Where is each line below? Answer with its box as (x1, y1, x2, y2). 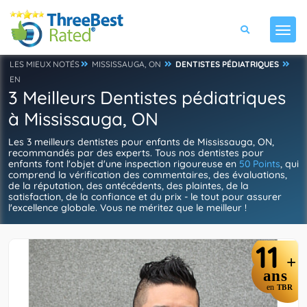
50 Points (239, 158, 280, 170)
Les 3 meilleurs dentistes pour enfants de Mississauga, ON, (8, 136, 274, 148)
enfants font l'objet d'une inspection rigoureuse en (8, 158, 239, 170)
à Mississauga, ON (8, 108, 158, 130)
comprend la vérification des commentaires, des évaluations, (8, 169, 287, 181)
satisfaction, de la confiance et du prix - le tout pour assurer (8, 191, 282, 203)
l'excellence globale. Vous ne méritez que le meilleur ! (8, 201, 247, 214)
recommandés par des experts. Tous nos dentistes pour (8, 147, 264, 159)
